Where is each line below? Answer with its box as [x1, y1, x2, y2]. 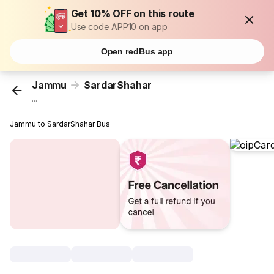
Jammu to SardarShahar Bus [10, 119, 111, 129]
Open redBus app [100, 46, 174, 56]
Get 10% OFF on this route [70, 7, 195, 20]
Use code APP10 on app [70, 21, 168, 32]
